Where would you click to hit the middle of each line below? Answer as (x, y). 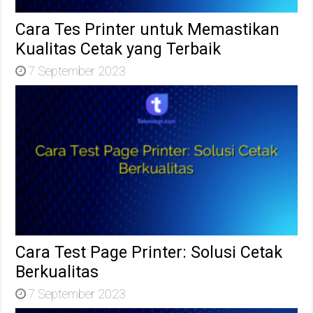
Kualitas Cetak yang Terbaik (118, 49)
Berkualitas (57, 271)
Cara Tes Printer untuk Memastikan (148, 30)
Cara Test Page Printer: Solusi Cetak (149, 252)
